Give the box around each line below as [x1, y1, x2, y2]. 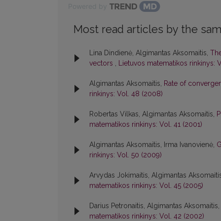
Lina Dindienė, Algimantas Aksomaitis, [89, 49, 210, 57]
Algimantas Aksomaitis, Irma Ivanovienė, [89, 141, 217, 149]
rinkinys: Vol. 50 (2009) [89, 151, 162, 159]
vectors [89, 59, 115, 68]
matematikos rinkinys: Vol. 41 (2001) [89, 120, 202, 129]
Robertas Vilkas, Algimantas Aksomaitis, [89, 110, 217, 118]
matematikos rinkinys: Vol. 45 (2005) [89, 182, 203, 190]
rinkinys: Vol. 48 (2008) [89, 90, 163, 98]
